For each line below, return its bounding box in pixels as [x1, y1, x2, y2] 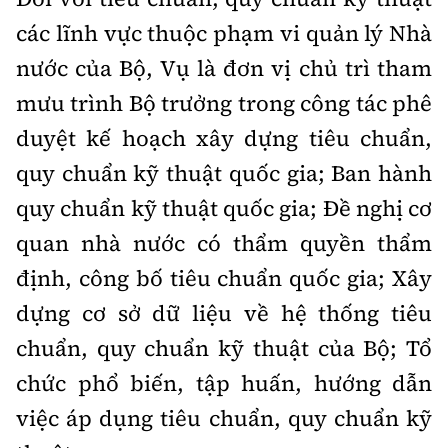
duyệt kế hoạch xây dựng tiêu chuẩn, [16, 123, 432, 153]
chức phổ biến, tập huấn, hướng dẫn [16, 368, 432, 398]
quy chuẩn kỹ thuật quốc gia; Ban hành [16, 158, 432, 188]
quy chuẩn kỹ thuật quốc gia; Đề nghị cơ [16, 193, 432, 223]
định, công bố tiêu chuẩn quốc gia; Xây [16, 263, 432, 293]
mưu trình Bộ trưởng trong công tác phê [16, 88, 432, 118]
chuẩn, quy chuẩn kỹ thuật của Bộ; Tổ [16, 333, 432, 363]
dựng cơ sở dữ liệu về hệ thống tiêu [16, 298, 432, 328]
